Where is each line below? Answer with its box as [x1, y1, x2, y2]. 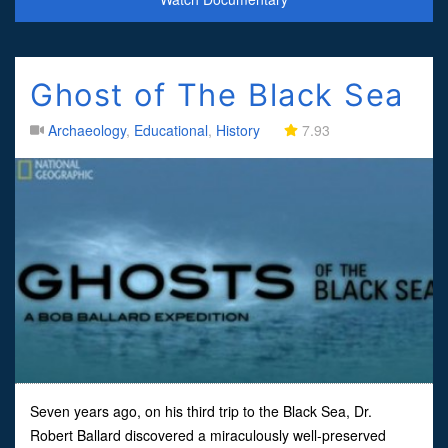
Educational [134, 119, 208, 140]
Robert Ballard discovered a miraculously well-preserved [30, 424, 386, 445]
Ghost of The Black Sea [30, 75, 404, 113]
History [216, 119, 260, 140]
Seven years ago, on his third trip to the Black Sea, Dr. [30, 400, 372, 421]
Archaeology [48, 119, 126, 140]
